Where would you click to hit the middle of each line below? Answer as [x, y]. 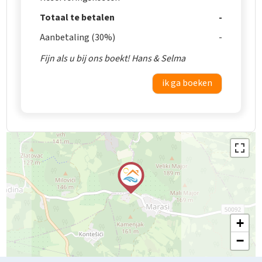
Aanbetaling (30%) [78, 37]
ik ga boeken [187, 83]
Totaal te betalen [77, 17]
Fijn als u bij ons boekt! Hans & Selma [113, 58]
